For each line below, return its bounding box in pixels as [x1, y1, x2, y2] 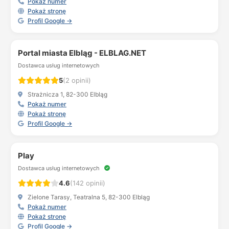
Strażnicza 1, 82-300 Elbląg [26, 90, 107, 98]
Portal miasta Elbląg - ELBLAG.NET [18, 48, 146, 58]
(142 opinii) [70, 179, 105, 187]
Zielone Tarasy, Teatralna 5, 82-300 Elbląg [26, 193, 150, 201]
